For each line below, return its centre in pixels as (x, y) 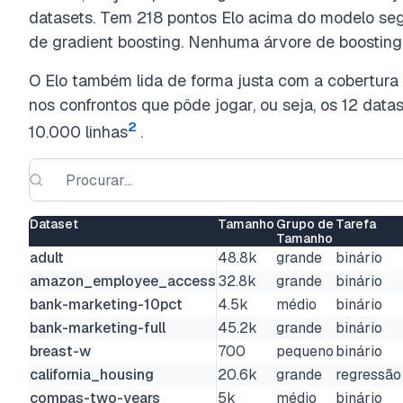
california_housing (92, 375)
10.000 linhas (78, 132)
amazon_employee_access (123, 281)
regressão (368, 375)
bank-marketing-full (98, 328)
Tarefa (356, 224)
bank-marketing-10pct (106, 304)
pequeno (305, 351)
